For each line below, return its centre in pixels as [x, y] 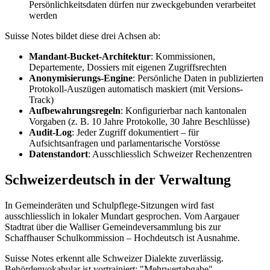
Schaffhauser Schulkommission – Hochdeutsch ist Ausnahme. [122, 238]
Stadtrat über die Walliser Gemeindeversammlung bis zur [113, 227]
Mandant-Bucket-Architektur [90, 57]
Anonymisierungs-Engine [81, 78]
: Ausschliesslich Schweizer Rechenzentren [170, 154]
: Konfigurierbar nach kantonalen [184, 111]
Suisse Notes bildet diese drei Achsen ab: [83, 36]
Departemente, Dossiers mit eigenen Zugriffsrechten [128, 67]
